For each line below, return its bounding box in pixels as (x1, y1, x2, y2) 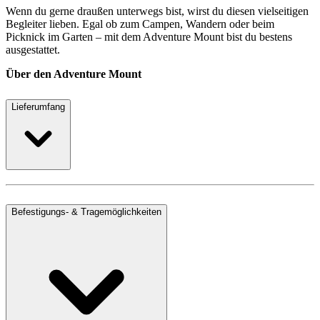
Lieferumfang (11, 101, 65, 112)
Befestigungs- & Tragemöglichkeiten (11, 206, 161, 217)
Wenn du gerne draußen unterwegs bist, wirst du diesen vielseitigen (6, 4, 309, 17)
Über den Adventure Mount (6, 67, 141, 80)
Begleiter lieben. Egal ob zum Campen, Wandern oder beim (6, 17, 274, 30)
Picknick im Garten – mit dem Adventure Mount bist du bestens (6, 30, 292, 43)
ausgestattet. (6, 43, 60, 56)
